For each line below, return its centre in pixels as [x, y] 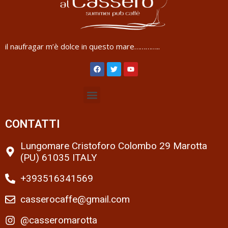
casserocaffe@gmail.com [75, 199]
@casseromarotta [59, 220]
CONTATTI [33, 124]
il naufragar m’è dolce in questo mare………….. [82, 47]
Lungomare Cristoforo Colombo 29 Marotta [114, 146]
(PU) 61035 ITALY [59, 158]
